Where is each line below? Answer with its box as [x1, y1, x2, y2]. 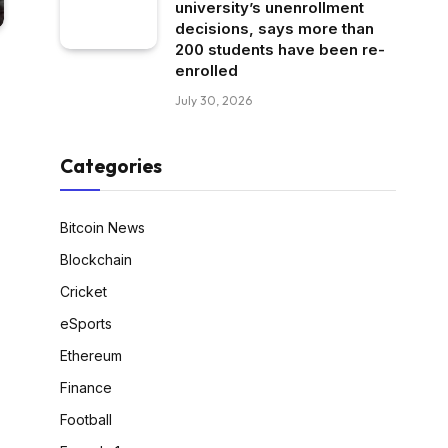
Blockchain [60, 251, 132, 269]
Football [60, 411, 112, 429]
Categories [60, 154, 162, 179]
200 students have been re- [175, 40, 385, 60]
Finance [60, 379, 112, 397]
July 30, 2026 [175, 93, 252, 109]
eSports [60, 315, 112, 333]
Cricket [60, 283, 107, 301]
